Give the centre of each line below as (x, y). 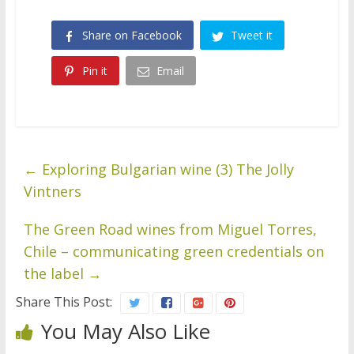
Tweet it (251, 36)
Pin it (94, 70)
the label (55, 274)
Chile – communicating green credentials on (173, 252)
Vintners (52, 192)
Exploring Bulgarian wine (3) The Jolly (166, 169)
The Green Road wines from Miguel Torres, (170, 230)
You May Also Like (125, 331)
